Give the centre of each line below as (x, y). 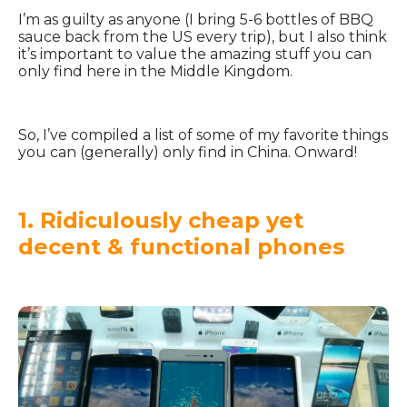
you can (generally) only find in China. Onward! (188, 152)
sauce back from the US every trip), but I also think (203, 36)
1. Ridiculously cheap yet (161, 220)
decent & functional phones (181, 246)
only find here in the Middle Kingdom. (155, 71)
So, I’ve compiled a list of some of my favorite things (203, 134)
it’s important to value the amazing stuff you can (195, 54)
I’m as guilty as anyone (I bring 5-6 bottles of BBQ (196, 19)
